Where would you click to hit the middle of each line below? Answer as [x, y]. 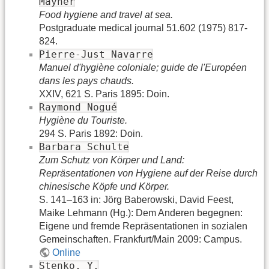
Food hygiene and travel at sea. [106, 15]
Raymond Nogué [78, 107]
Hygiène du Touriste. [83, 121]
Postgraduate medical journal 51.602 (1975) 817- [143, 28]
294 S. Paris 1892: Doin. [91, 134]
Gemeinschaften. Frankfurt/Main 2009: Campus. [141, 240]
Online [67, 253]
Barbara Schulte [84, 147]
